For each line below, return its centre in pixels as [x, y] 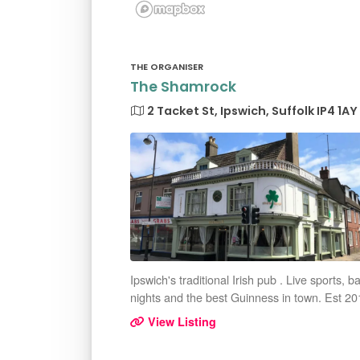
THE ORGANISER [167, 67]
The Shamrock [183, 87]
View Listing [180, 321]
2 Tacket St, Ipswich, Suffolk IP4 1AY [251, 111]
